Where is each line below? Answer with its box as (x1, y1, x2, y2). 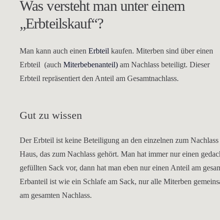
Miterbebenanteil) (63, 60, 118, 69)
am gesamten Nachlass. (20, 191, 92, 199)
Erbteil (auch (20, 60, 63, 69)
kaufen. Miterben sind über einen (109, 47, 213, 55)
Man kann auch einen (20, 47, 88, 55)
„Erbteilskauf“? (20, 15, 104, 31)
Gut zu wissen (20, 109, 82, 121)
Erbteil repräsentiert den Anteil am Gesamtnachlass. (20, 74, 179, 82)
